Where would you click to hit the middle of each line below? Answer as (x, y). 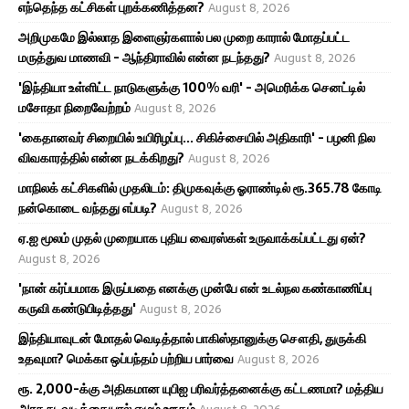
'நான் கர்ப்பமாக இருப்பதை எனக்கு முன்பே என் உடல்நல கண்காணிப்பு (195, 288)
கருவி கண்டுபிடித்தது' (77, 308)
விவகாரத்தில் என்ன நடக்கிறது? (101, 157)
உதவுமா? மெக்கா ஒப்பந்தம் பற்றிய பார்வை (126, 358)
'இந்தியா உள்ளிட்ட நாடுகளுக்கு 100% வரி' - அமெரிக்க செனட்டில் (192, 87)
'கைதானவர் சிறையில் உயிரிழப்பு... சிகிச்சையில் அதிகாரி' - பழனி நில (197, 137)
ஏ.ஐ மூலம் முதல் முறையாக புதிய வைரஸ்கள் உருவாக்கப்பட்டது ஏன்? (192, 238)
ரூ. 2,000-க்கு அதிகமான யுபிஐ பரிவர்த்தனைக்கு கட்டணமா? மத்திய (201, 388)
